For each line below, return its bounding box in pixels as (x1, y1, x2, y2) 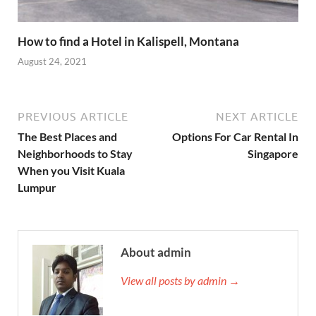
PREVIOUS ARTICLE (18, 110, 128, 123)
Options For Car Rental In (172, 130, 298, 144)
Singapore (248, 147, 298, 161)
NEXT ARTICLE (216, 110, 298, 123)
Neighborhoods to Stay (18, 147, 133, 161)
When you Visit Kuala (18, 164, 125, 178)
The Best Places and (18, 130, 117, 144)
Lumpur (18, 181, 56, 195)
